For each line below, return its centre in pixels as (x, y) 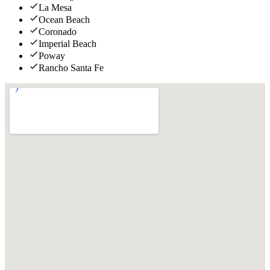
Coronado (58, 32)
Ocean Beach (64, 20)
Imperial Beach (67, 44)
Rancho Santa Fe (71, 68)
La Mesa (55, 8)
